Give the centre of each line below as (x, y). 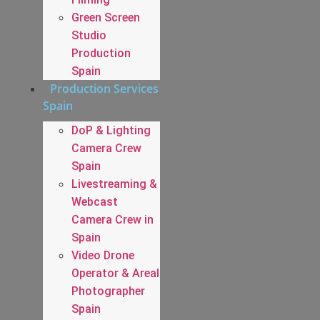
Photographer (108, 291)
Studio (89, 35)
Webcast (95, 201)
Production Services (104, 88)
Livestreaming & (114, 184)
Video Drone (103, 255)
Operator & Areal (115, 273)
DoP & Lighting (111, 130)
